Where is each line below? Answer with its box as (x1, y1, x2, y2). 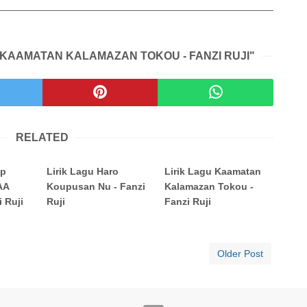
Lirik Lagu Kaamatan (164, 166, 262, 177)
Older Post (217, 248, 263, 260)
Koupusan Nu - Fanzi (47, 181, 146, 193)
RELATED (16, 132, 69, 144)
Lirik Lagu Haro (47, 166, 119, 177)
